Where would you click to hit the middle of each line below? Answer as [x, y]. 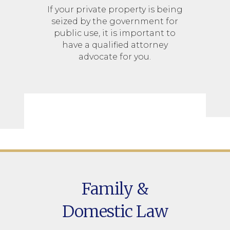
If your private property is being [115, 9]
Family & [115, 189]
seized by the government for [115, 21]
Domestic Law [115, 211]
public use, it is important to [115, 33]
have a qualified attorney [115, 45]
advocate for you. [115, 56]
